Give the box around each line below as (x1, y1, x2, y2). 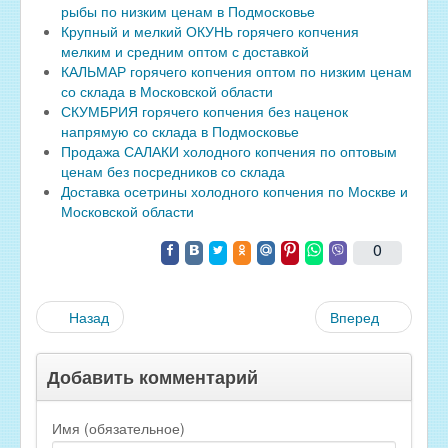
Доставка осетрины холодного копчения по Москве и (61, 181, 408, 202)
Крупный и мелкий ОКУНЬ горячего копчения (61, 21, 359, 42)
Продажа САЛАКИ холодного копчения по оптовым (61, 141, 397, 162)
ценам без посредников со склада (61, 161, 285, 182)
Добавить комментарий (47, 364, 258, 390)
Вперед (330, 307, 379, 328)
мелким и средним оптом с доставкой (61, 41, 309, 62)
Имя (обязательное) (52, 418, 185, 439)
